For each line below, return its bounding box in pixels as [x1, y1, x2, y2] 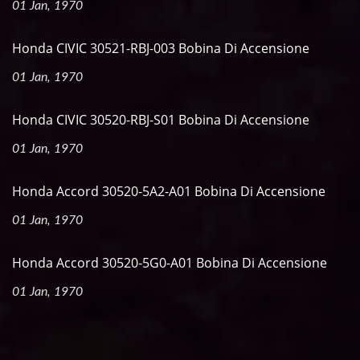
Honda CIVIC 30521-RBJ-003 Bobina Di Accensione [12, 39, 309, 57]
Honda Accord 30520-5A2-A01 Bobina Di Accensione [12, 182, 325, 200]
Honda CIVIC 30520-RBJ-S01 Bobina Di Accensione [12, 111, 309, 129]
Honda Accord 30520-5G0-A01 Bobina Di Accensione [12, 254, 327, 272]
